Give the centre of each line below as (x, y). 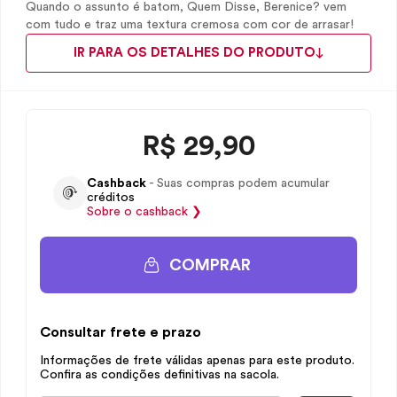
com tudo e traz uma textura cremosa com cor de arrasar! (190, 25)
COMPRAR (210, 265)
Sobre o (111, 212)
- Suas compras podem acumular (238, 183)
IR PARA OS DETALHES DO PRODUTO (195, 53)
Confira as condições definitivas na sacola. (160, 375)
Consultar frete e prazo (121, 332)
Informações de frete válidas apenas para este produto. (197, 361)
